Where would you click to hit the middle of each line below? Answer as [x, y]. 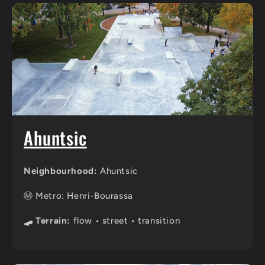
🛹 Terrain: [47, 220]
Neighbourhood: [61, 171]
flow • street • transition [125, 220]
